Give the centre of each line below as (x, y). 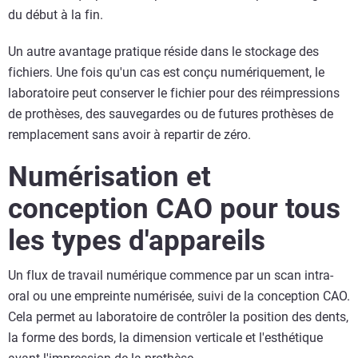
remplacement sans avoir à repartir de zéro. (129, 134)
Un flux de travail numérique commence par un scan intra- (171, 275)
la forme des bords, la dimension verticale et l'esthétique (165, 337)
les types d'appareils (137, 241)
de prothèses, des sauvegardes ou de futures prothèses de (171, 113)
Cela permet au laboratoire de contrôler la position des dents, (178, 316)
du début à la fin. (56, 14)
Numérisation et (109, 177)
